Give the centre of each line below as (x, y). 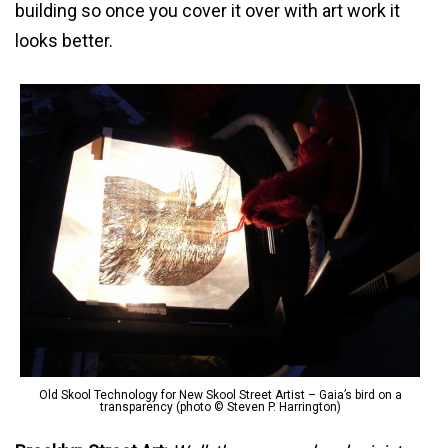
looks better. (64, 40)
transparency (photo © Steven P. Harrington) (220, 406)
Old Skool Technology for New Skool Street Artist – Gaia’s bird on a (220, 394)
